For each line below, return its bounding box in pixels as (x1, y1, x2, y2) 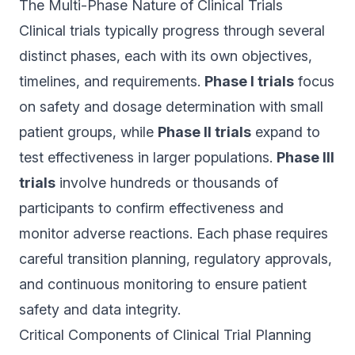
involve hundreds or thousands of (55, 174, 278, 191)
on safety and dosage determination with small (19, 98, 323, 115)
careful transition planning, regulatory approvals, (19, 250, 332, 267)
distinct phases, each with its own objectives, (19, 48, 312, 64)
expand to (251, 124, 320, 140)
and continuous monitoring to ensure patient (19, 276, 307, 292)
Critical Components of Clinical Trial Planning (19, 326, 311, 343)
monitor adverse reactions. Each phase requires (19, 225, 328, 242)
